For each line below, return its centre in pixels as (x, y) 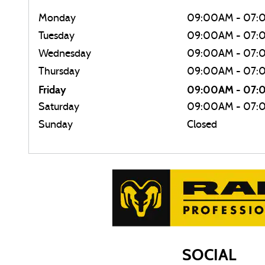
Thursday (59, 72)
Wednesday (65, 54)
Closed (202, 125)
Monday (57, 18)
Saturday (59, 107)
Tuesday (56, 36)
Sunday (56, 125)
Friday (52, 90)
